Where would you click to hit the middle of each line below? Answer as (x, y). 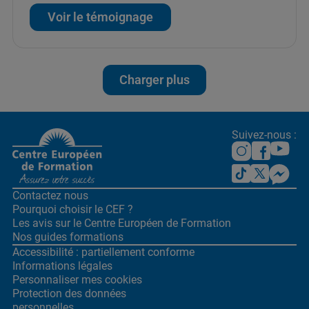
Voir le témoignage (100, 17)
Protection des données (69, 293)
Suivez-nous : (264, 134)
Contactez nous (50, 195)
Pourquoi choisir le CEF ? (73, 209)
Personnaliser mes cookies (77, 279)
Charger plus (154, 79)
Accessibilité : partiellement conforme (103, 252)
